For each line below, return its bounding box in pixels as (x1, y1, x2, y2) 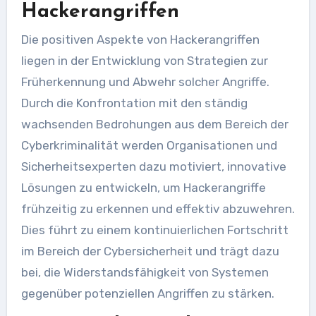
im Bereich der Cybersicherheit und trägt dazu (20, 244, 279, 258)
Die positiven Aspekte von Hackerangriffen (20, 32, 260, 47)
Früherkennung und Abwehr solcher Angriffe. (20, 75, 269, 89)
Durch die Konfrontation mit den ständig (20, 96, 248, 110)
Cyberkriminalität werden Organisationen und (20, 138, 277, 152)
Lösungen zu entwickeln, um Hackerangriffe (20, 181, 266, 195)
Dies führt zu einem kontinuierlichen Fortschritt (20, 223, 288, 237)
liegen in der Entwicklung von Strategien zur (20, 54, 268, 68)
